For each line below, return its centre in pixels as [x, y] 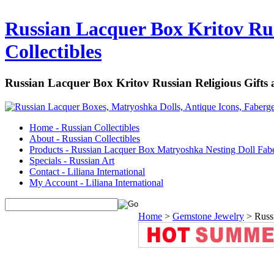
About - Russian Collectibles [85, 138]
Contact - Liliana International [87, 171]
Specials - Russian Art [72, 160]
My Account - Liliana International [96, 182]
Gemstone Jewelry [208, 216]
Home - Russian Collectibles [84, 127]
